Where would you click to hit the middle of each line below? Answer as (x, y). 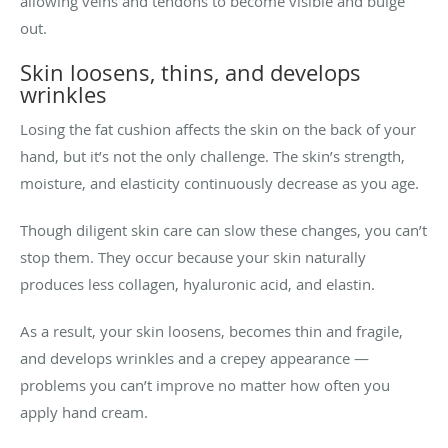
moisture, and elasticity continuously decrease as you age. (219, 182)
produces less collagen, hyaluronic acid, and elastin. (197, 283)
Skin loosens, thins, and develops (190, 72)
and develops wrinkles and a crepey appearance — (194, 357)
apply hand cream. (84, 411)
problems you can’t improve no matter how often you (205, 384)
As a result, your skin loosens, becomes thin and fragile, (211, 330)
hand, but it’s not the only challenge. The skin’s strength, (212, 155)
